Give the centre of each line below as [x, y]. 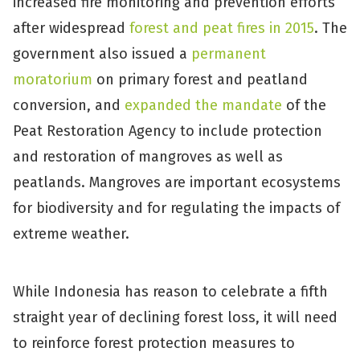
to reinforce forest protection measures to [154, 343]
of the [304, 105]
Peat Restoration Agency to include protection [168, 131]
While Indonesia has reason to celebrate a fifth [170, 292]
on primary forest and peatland [200, 80]
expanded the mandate [203, 105]
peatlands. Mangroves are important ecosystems [177, 182]
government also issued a [102, 54]
